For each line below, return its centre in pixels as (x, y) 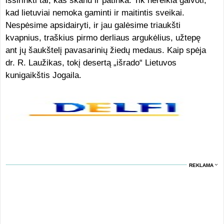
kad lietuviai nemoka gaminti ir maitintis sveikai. (95, 13)
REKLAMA (201, 165)
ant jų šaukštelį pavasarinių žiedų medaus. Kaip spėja (105, 50)
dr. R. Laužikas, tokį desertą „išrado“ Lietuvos (91, 63)
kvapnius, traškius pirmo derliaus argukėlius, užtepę (103, 38)
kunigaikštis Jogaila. (43, 75)
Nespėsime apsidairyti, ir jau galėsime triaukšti (93, 25)
